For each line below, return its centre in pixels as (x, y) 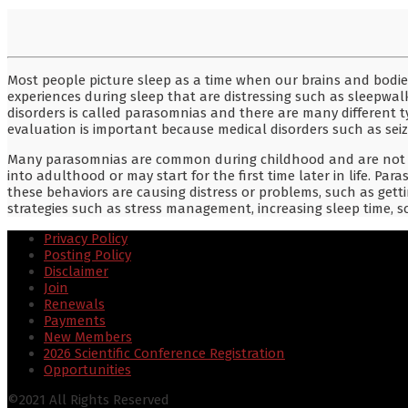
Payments (75, 320)
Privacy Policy (86, 238)
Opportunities (87, 369)
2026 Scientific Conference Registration (164, 353)
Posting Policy (87, 255)
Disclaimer (76, 271)
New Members (88, 337)
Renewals (74, 304)
